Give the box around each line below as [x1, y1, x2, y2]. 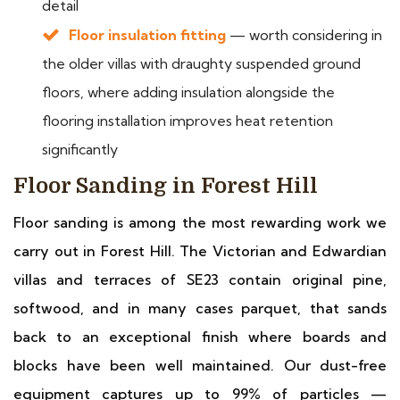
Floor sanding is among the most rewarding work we [13, 213, 387, 231]
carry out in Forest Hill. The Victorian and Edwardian [13, 242, 387, 260]
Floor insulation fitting [69, 26, 226, 44]
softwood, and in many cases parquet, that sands [13, 299, 387, 317]
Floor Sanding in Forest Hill [13, 173, 318, 198]
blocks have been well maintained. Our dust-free [13, 356, 387, 374]
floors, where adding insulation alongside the [42, 83, 335, 101]
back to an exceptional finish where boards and [13, 328, 387, 346]
